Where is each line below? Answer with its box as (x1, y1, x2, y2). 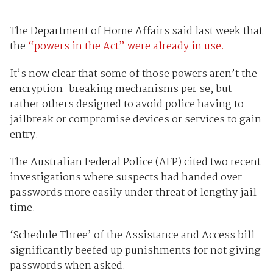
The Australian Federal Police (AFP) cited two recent (9, 154, 261, 171)
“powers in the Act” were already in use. (27, 38, 224, 55)
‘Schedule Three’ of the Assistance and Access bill (9, 227, 255, 244)
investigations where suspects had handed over (9, 169, 242, 186)
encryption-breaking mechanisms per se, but (9, 81, 232, 98)
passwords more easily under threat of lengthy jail (9, 185, 257, 202)
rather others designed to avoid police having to (9, 96, 244, 113)
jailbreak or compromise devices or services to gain (9, 112, 261, 129)
